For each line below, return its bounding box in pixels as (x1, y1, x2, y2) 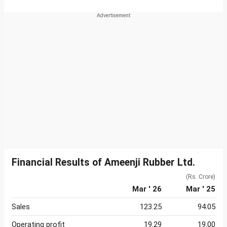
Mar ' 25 (186, 184, 215, 194)
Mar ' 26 (132, 184, 162, 194)
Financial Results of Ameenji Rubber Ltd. (12, 157, 195, 169)
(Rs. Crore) (186, 173, 215, 181)
